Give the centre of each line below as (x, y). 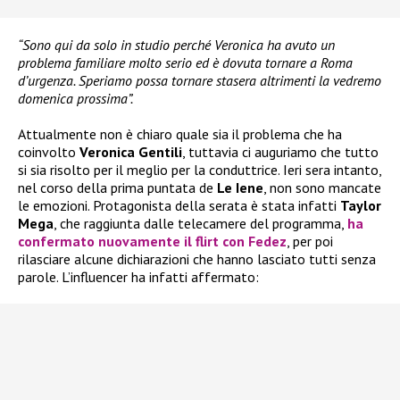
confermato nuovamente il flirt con (133, 242)
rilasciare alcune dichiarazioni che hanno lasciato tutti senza (197, 259)
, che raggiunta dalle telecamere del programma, (200, 224)
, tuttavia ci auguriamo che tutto (280, 152)
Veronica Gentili (131, 152)
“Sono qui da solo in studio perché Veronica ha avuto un (176, 45)
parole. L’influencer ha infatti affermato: (138, 277)
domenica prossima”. (75, 99)
